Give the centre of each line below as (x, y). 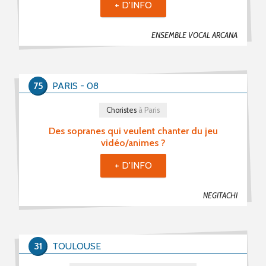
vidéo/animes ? (133, 142)
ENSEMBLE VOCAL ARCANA (194, 35)
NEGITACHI (220, 195)
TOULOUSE (77, 246)
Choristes (121, 110)
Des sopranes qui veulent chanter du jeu (133, 131)
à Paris (148, 110)
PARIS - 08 (75, 85)
